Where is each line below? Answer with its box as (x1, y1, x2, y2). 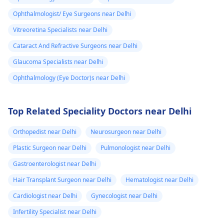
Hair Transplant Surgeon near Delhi (13, 175, 111, 184)
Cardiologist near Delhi (13, 191, 77, 200)
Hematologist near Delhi (125, 175, 193, 184)
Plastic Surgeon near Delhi (13, 143, 86, 152)
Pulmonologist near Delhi (100, 143, 170, 152)
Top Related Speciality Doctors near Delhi (8, 105, 191, 117)
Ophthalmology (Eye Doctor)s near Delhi (13, 73, 125, 82)
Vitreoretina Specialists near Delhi (13, 25, 107, 34)
